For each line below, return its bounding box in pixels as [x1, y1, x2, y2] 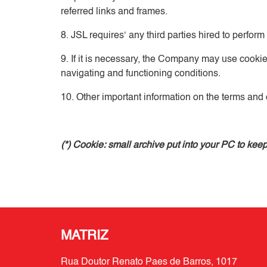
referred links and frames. [61, 7, 167, 17]
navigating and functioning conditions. [61, 69, 221, 79]
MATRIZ [61, 229, 108, 243]
